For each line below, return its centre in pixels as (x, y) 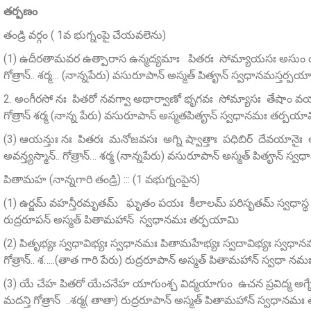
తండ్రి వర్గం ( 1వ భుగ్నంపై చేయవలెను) (85, 35)
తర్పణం (20, 12)
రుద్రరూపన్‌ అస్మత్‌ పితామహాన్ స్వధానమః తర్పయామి (121, 220)
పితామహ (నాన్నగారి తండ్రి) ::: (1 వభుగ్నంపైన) (102, 180)
